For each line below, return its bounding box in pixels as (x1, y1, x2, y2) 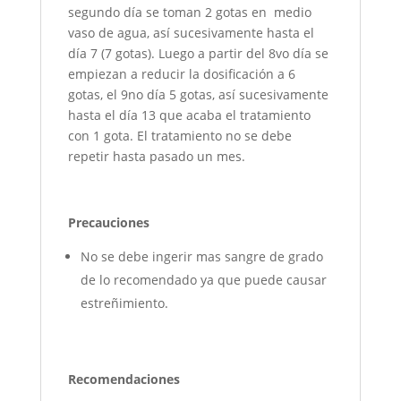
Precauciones (67, 213, 149, 231)
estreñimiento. (80, 294, 168, 311)
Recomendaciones (67, 370, 180, 388)
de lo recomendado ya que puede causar (80, 270, 327, 288)
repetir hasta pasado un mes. (67, 147, 245, 165)
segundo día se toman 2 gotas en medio (67, 3, 311, 21)
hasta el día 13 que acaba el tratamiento (67, 106, 311, 124)
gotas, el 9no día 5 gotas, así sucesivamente (67, 85, 328, 103)
